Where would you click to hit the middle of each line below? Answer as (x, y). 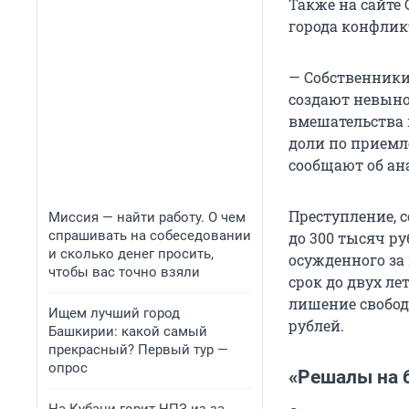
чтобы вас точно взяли (124, 272)
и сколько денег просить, (131, 254)
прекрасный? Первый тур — (138, 350)
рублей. (316, 326)
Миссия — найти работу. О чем (147, 217)
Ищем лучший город (114, 313)
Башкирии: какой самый (128, 331)
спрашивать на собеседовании (150, 236)
